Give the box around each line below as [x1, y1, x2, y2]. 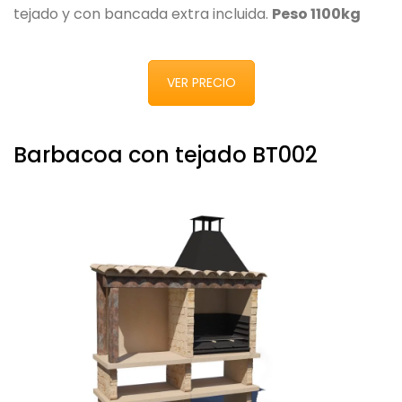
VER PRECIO [166, 74, 236, 92]
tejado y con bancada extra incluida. [13, 4, 272, 25]
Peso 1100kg [272, 4, 361, 25]
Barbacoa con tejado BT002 [13, 140, 318, 170]
